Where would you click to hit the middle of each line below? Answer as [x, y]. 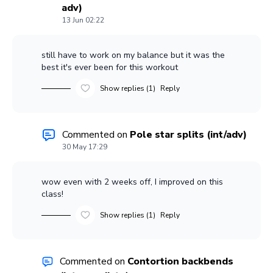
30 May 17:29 [85, 147]
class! [52, 194]
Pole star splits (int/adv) [188, 135]
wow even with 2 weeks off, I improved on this [132, 182]
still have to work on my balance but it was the [133, 55]
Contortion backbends [180, 262]
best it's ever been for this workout [110, 68]
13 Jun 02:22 [83, 20]
